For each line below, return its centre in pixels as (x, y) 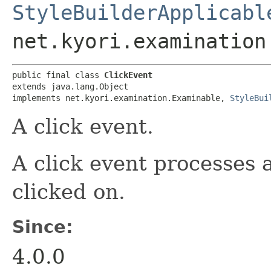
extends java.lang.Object (70, 86)
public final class (58, 75)
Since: (43, 227)
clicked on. (69, 191)
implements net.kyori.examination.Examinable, (121, 98)
